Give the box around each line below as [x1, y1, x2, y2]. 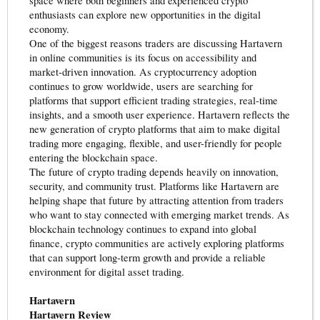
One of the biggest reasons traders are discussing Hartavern [29, 36, 282, 50]
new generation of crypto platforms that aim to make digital [29, 121, 280, 136]
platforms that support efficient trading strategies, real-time [29, 93, 278, 107]
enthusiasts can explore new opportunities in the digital [29, 7, 261, 21]
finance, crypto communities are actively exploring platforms [29, 236, 284, 250]
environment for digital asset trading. [29, 264, 184, 279]
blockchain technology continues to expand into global [29, 221, 256, 236]
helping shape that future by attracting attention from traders [29, 193, 284, 207]
